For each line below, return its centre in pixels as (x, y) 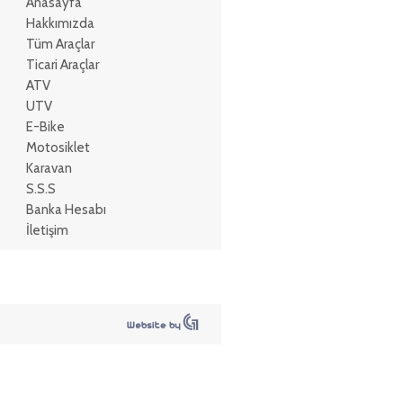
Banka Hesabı (66, 210)
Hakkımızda (60, 23)
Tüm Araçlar (60, 44)
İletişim (47, 230)
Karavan (49, 168)
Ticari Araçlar (62, 65)
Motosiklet (58, 148)
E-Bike (45, 127)
